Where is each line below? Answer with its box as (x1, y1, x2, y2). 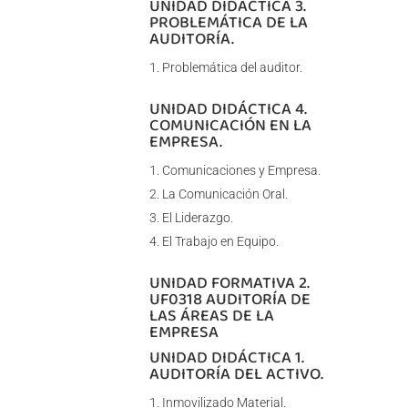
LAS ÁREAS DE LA (148, 303, 274, 328)
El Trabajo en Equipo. (161, 234, 279, 250)
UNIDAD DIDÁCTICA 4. (148, 97, 307, 121)
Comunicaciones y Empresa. (161, 163, 321, 178)
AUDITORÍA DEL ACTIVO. (148, 362, 323, 386)
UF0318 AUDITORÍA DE (148, 287, 311, 311)
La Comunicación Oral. (161, 187, 288, 202)
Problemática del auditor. (161, 60, 302, 76)
